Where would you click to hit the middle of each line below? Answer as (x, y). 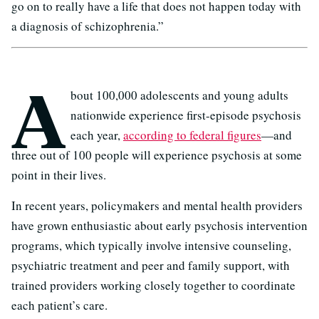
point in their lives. (59, 174)
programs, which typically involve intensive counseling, (151, 245)
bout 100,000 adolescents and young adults (179, 95)
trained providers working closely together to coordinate (153, 285)
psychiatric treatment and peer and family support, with (151, 265)
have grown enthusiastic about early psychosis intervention (159, 225)
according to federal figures (192, 135)
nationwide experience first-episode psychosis (186, 115)
